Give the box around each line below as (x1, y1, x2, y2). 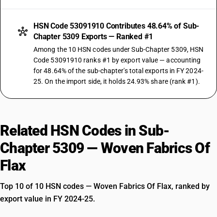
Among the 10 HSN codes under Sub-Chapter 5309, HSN (33, 46, 204, 53)
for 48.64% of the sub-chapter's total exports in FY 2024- (33, 67, 203, 75)
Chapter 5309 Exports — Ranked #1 (33, 32, 153, 41)
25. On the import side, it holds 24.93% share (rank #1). (33, 77, 200, 85)
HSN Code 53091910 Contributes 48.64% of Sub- (33, 21, 200, 31)
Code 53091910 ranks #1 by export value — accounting (33, 56, 201, 64)
